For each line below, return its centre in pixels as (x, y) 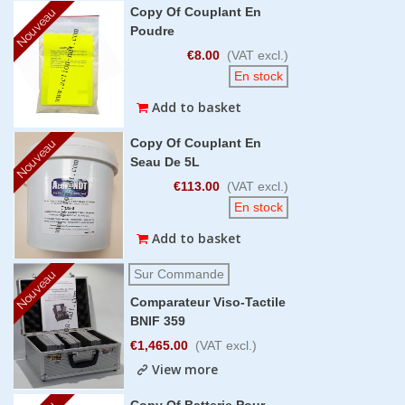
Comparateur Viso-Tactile (208, 301)
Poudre (153, 31)
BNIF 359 (158, 320)
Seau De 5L (165, 161)
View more (185, 370)
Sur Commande (179, 273)
